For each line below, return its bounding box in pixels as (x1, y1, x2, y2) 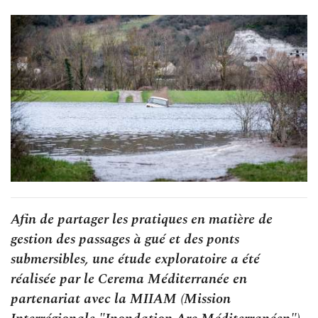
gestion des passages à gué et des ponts (11, 228, 239, 250)
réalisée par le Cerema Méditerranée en (11, 268, 247, 290)
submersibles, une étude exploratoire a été (11, 248, 260, 270)
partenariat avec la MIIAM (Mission (11, 287, 231, 309)
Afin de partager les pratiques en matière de (11, 208, 273, 230)
